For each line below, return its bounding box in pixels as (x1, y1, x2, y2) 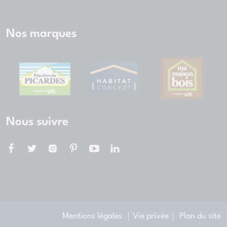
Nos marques (6, 28, 77, 41)
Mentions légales (62, 212, 122, 221)
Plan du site (179, 212, 221, 221)
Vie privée (133, 212, 169, 221)
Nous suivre (6, 116, 68, 129)
